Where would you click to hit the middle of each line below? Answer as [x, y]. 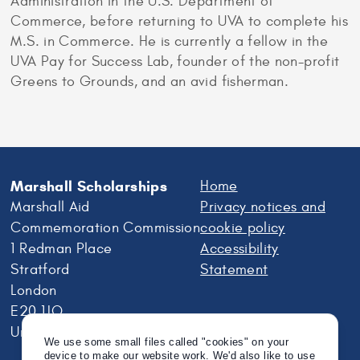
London [34, 290]
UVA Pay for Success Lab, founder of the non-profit [175, 61]
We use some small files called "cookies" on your [166, 342]
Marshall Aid [50, 207]
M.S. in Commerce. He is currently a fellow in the [169, 41]
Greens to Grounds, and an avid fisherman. [150, 82]
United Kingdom [61, 332]
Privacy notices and [263, 207]
